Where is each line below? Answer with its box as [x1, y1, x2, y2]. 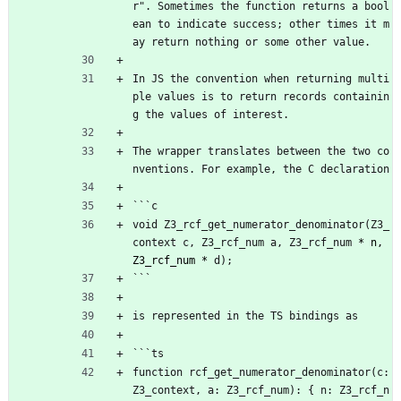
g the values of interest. [132, 107, 289, 121]
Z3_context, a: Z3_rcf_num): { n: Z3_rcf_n [132, 383, 389, 397]
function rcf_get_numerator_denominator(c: [132, 365, 389, 379]
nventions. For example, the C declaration [132, 162, 389, 175]
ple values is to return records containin [132, 90, 389, 103]
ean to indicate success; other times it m [132, 17, 389, 30]
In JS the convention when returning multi [132, 72, 389, 85]
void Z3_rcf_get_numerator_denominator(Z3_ [132, 218, 389, 231]
